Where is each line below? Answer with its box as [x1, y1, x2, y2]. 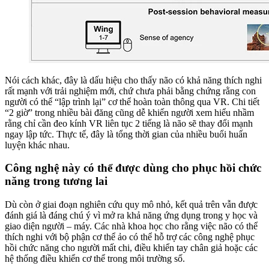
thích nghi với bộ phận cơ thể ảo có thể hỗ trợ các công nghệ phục [5, 232, 255, 243]
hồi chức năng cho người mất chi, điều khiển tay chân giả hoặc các [5, 243, 258, 253]
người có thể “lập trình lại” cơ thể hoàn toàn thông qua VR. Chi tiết [5, 96, 259, 107]
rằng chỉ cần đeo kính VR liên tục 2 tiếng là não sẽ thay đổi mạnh [5, 118, 253, 128]
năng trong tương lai [5, 175, 107, 188]
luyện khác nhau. [5, 139, 70, 150]
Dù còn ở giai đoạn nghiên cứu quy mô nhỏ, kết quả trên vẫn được [5, 199, 258, 210]
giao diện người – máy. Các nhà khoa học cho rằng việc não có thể [5, 221, 258, 232]
